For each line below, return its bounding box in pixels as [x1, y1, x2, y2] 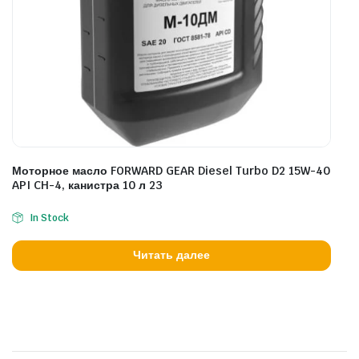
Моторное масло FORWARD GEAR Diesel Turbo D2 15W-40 [12, 163, 330, 178]
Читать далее [133, 248, 210, 263]
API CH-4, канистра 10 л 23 [12, 177, 163, 192]
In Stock [29, 211, 69, 224]
